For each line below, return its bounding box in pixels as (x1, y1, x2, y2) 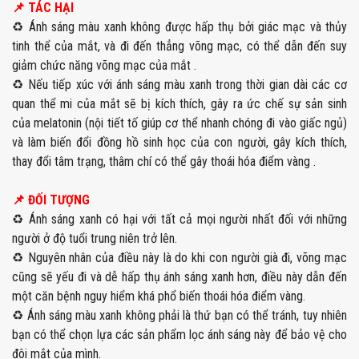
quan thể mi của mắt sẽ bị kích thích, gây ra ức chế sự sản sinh (12, 96, 347, 112)
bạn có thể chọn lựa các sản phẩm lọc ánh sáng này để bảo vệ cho (12, 327, 347, 343)
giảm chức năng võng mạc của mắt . (12, 58, 196, 74)
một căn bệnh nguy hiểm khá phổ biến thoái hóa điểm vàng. (12, 288, 305, 305)
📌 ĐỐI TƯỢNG (12, 192, 90, 208)
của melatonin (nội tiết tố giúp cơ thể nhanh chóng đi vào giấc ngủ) (12, 115, 347, 131)
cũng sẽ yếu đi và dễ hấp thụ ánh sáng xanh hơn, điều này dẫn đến (12, 269, 347, 285)
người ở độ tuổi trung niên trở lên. (12, 231, 177, 247)
